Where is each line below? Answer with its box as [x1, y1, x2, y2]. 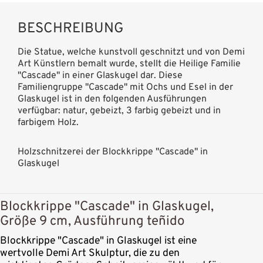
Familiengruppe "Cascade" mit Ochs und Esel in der [18, 81, 233, 93]
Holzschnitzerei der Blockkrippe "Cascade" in [18, 146, 208, 158]
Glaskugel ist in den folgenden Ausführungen [18, 93, 207, 105]
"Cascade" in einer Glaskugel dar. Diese [18, 69, 183, 82]
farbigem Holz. [18, 116, 79, 129]
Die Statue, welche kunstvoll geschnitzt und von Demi [18, 46, 245, 58]
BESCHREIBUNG [18, 19, 124, 38]
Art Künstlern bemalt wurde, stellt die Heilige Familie [18, 58, 241, 70]
